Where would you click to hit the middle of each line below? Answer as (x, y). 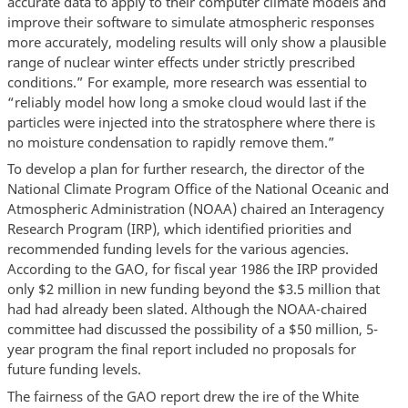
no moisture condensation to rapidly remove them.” (171, 142)
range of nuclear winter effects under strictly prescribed (181, 61)
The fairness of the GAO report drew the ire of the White (183, 396)
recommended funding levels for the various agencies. (178, 249)
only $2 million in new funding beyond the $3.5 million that (193, 289)
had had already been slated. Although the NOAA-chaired (187, 309)
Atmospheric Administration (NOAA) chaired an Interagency (195, 209)
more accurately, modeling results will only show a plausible (196, 41)
